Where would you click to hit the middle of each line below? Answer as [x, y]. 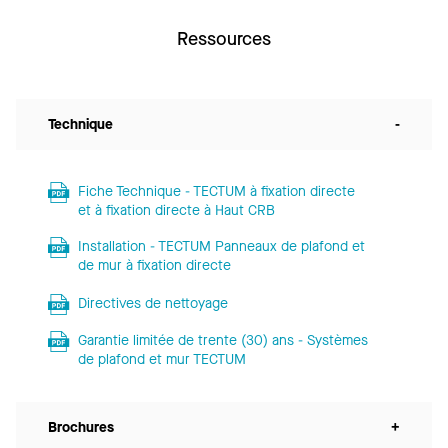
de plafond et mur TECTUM [161, 360]
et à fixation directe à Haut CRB [176, 211]
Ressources [224, 39]
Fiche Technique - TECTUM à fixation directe [216, 192]
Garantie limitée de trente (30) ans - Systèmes [222, 341]
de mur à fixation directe [154, 266]
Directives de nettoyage [152, 304]
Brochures [81, 428]
